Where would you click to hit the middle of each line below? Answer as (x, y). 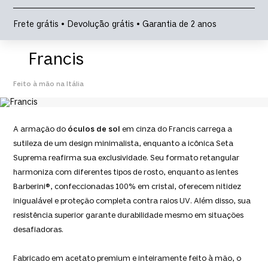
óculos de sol (94, 129)
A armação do (41, 129)
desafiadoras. (39, 230)
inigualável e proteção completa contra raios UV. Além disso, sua (132, 201)
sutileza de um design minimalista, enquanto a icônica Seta (124, 144)
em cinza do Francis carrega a (176, 129)
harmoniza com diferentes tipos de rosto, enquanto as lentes (126, 172)
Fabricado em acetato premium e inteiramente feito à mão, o (127, 258)
